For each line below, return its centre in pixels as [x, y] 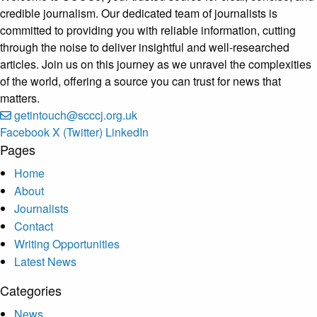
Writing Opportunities [67, 244]
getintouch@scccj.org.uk [76, 115]
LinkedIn [127, 132]
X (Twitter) [77, 132]
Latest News [45, 261]
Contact [34, 226]
